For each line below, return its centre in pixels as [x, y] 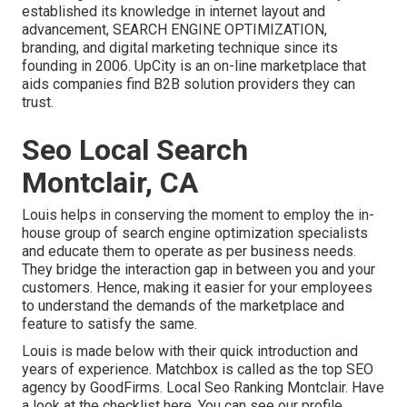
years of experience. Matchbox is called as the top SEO [198, 370]
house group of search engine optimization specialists [195, 233]
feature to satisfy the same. [109, 324]
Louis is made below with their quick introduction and [190, 352]
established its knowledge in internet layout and [174, 12]
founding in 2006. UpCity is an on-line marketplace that [194, 66]
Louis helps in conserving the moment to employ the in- [198, 215]
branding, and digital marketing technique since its [180, 48]
